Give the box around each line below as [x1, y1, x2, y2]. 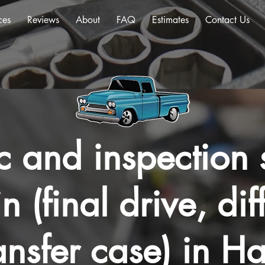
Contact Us [205, 14, 250, 26]
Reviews [27, 14, 59, 26]
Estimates [152, 14, 189, 26]
